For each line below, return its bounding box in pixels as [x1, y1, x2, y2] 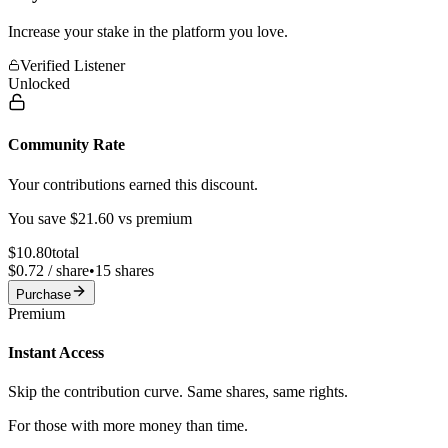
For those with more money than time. [8, 417, 248, 435]
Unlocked [8, 75, 70, 93]
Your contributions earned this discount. [8, 175, 258, 193]
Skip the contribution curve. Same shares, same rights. [8, 383, 348, 401]
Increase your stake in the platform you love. [8, 23, 288, 41]
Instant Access [8, 343, 104, 361]
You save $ [8, 209, 78, 227]
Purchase [16, 286, 71, 302]
